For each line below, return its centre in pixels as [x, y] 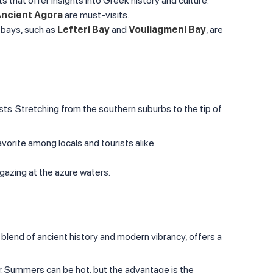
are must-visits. [96, 15]
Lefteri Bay [83, 30]
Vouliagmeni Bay [167, 30]
